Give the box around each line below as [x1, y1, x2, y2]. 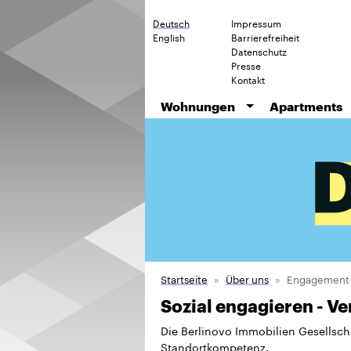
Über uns [226, 270, 269, 286]
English [153, 29, 185, 44]
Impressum [231, 15, 281, 30]
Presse [231, 57, 261, 72]
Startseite [161, 270, 208, 286]
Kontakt [231, 71, 265, 86]
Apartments [269, 98, 342, 114]
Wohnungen [161, 98, 235, 114]
